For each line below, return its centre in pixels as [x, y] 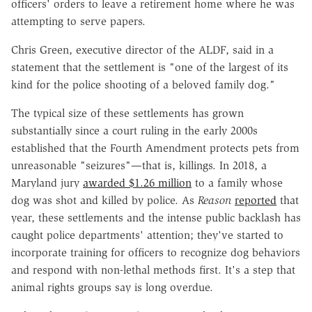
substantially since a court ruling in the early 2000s [134, 130]
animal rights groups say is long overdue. [112, 287]
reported [256, 200]
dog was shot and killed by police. [96, 200]
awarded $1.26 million [137, 182]
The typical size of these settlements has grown [127, 113]
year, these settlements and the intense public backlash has [156, 217]
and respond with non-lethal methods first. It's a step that [153, 270]
